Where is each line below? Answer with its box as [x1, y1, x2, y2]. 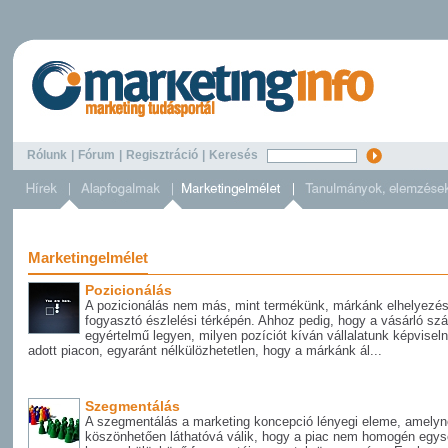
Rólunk [27, 148, 67, 163]
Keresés [206, 148, 267, 163]
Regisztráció [126, 148, 198, 163]
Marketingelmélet [28, 249, 148, 266]
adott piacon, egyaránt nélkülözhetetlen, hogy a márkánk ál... [28, 343, 382, 358]
